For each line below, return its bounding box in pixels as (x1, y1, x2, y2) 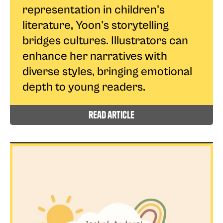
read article (89, 108, 134, 121)
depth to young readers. (22, 80, 145, 94)
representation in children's (22, 2, 165, 17)
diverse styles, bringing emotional (22, 64, 192, 79)
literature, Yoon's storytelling (22, 18, 169, 32)
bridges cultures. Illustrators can (22, 33, 188, 48)
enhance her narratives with (22, 49, 167, 63)
